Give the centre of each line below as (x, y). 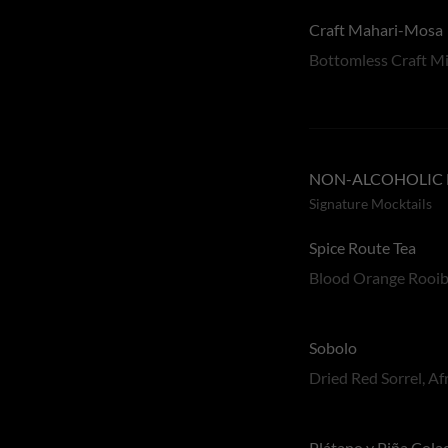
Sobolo (333, 347)
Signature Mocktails (371, 203)
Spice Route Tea (363, 247)
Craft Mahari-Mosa (376, 29)
